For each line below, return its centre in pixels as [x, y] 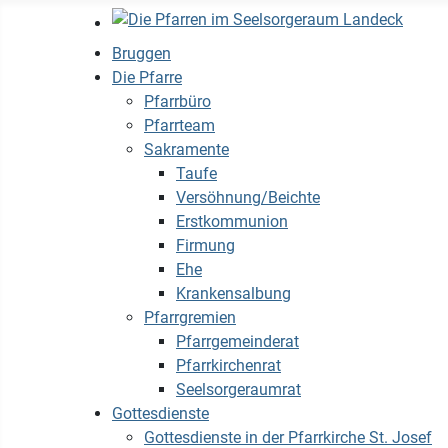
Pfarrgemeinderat [237, 341]
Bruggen [141, 53]
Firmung [205, 245]
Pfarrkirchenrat [228, 365]
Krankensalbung [233, 293]
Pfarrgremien [190, 317]
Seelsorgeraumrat [238, 389]
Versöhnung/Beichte [248, 197]
